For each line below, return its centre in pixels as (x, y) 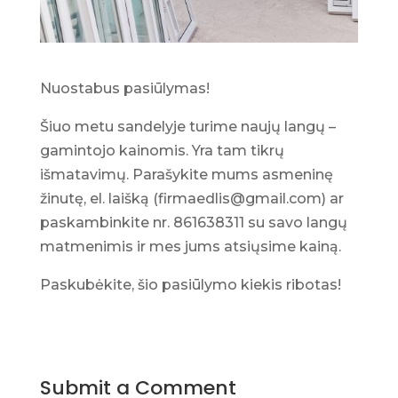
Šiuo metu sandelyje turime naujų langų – (187, 126)
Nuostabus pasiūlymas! (124, 88)
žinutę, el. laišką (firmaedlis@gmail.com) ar (191, 198)
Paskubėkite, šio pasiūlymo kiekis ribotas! (190, 284)
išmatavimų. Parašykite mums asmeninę (186, 174)
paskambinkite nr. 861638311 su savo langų (193, 222)
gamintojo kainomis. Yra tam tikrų (162, 150)
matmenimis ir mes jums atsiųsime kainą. (190, 246)
